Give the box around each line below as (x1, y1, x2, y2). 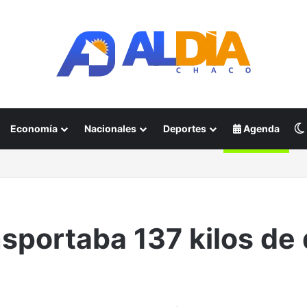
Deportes (163, 123, 206, 134)
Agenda (241, 123, 280, 134)
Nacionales (84, 123, 136, 134)
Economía (10, 123, 58, 134)
